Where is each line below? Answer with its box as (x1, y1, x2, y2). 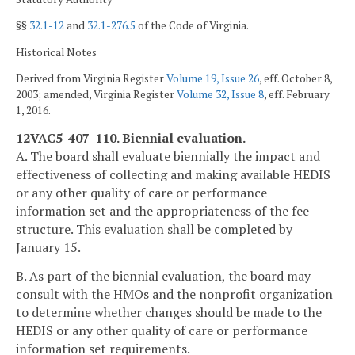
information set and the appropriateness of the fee (16, 201, 309, 219)
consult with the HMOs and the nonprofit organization (16, 284, 333, 303)
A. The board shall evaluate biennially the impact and (16, 147, 320, 165)
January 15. (16, 238, 81, 256)
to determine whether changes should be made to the (16, 303, 322, 321)
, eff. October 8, (259, 71, 332, 86)
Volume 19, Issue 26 (166, 71, 259, 86)
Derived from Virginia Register (16, 71, 166, 86)
